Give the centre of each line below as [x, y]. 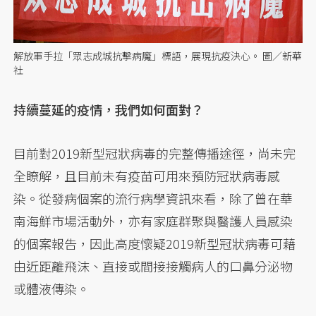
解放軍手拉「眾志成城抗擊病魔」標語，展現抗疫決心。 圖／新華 [158, 56]
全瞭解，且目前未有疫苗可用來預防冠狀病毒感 [147, 176]
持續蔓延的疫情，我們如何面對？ [109, 110]
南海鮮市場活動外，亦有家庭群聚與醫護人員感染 [153, 221]
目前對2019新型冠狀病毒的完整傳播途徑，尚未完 [155, 153]
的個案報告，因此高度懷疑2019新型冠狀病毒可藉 [155, 244]
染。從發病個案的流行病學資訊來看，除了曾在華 [153, 199]
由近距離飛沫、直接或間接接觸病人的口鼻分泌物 [153, 266]
